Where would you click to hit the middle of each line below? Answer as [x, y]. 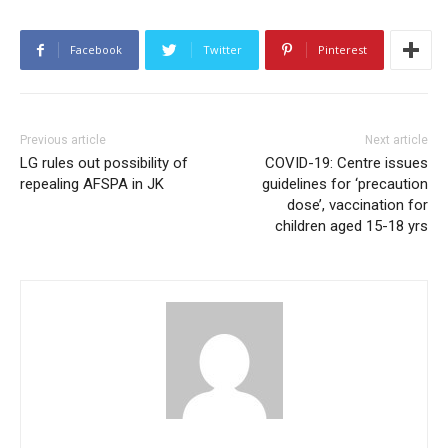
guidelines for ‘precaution [344, 184]
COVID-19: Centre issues [346, 163]
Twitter [222, 50]
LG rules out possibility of [104, 163]
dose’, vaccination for [357, 205]
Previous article [63, 140]
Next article [396, 140]
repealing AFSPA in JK [92, 184]
